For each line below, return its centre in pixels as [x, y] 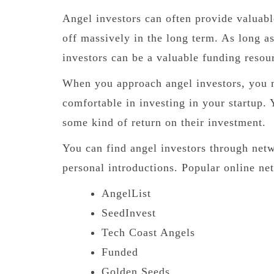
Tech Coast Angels [148, 232]
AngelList [126, 193]
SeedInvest [128, 213]
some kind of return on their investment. [164, 122]
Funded [120, 252]
